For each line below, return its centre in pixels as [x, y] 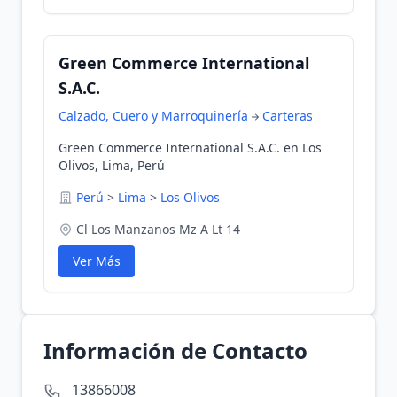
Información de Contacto [175, 350]
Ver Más [97, 261]
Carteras [288, 116]
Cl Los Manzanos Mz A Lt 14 [158, 229]
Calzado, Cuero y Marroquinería [153, 116]
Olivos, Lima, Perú [112, 165]
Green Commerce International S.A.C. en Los [190, 148]
